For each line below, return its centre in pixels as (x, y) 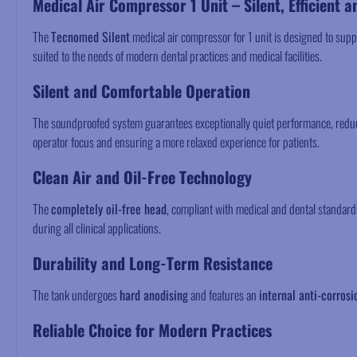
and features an (224, 295)
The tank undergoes (76, 295)
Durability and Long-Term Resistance (153, 263)
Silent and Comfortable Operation (141, 91)
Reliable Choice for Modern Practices (152, 330)
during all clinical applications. (97, 228)
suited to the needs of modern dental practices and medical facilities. (177, 56)
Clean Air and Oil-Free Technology (142, 177)
